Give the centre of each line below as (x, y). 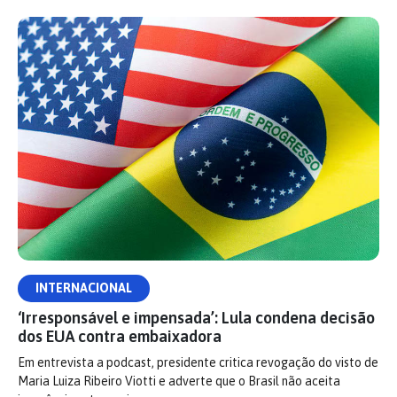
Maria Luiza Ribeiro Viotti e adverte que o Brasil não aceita (179, 381)
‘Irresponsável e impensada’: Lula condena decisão (196, 317)
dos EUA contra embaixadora (120, 336)
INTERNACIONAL (84, 288)
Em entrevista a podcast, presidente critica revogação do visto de (198, 362)
